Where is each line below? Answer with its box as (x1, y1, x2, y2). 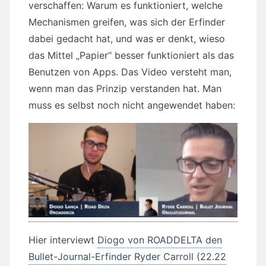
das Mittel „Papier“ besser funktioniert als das (28, 49, 234, 62)
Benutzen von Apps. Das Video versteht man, (28, 66, 232, 78)
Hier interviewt (28, 233, 97, 246)
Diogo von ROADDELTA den (97, 233, 222, 246)
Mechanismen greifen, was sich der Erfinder (28, 16, 225, 28)
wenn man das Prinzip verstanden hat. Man (28, 83, 221, 95)
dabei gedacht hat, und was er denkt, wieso (28, 33, 225, 45)
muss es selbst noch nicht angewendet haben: (28, 99, 235, 112)
